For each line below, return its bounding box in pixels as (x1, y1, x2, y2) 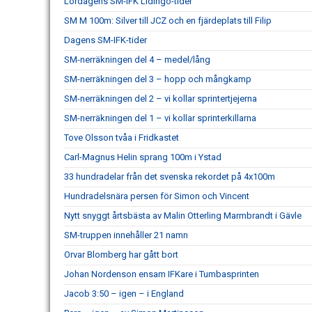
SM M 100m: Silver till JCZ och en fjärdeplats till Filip (64, 15, 272, 26)
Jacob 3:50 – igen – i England (64, 288, 184, 299)
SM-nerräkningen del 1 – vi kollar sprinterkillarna (64, 113, 256, 123)
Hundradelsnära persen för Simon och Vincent (64, 191, 249, 201)
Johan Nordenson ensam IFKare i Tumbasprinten (64, 269, 259, 279)
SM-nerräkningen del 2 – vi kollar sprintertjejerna (64, 93, 257, 104)
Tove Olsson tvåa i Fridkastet (64, 132, 179, 143)
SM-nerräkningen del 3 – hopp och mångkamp (64, 74, 251, 84)
